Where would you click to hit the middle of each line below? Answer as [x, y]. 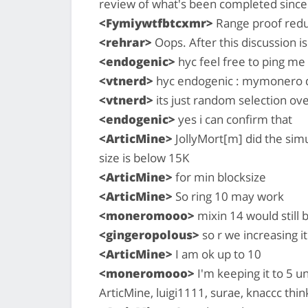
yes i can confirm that [234, 119]
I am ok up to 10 [217, 254]
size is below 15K [144, 157]
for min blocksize [219, 177]
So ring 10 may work [228, 196]
